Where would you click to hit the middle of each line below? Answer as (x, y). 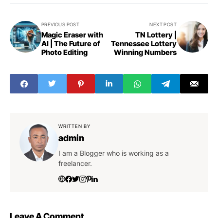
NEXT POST (163, 25)
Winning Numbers (145, 53)
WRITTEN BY (74, 126)
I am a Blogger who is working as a (114, 153)
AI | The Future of (71, 44)
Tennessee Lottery (144, 44)
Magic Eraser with (72, 35)
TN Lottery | (156, 35)
